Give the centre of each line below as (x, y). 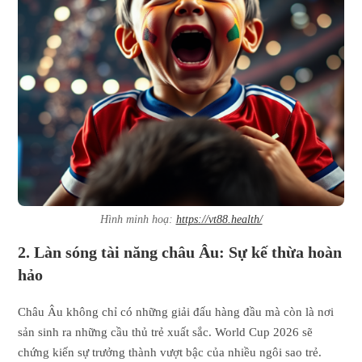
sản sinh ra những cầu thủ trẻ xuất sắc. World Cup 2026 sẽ (166, 333)
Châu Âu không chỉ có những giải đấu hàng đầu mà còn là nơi (176, 312)
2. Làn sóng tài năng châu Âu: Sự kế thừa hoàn (180, 253)
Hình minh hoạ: (138, 220)
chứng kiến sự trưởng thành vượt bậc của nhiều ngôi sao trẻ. (170, 353)
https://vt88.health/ (219, 220)
